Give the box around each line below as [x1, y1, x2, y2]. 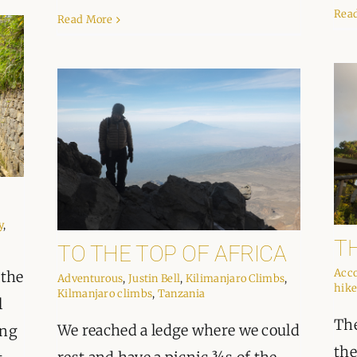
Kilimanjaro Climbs [185, 272, 285, 286]
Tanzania [157, 287, 206, 301]
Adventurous [57, 272, 124, 286]
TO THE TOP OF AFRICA [57, 241, 287, 268]
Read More [57, 13, 113, 27]
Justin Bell [127, 272, 181, 286]
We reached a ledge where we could [57, 321, 300, 340]
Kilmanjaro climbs [57, 287, 153, 301]
